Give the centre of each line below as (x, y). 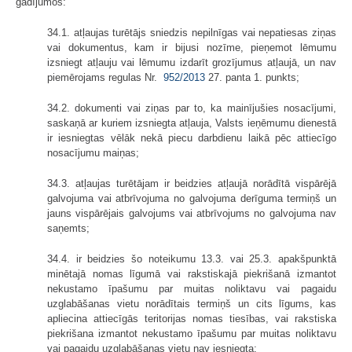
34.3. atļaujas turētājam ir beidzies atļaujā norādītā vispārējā (192, 184)
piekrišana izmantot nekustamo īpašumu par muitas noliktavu (192, 334)
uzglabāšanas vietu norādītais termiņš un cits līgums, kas (192, 304)
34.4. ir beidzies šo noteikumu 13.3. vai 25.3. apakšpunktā (192, 259)
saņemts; (68, 229)
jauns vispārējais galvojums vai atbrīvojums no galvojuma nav (192, 214)
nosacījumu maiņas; (93, 153)
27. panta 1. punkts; (252, 78)
